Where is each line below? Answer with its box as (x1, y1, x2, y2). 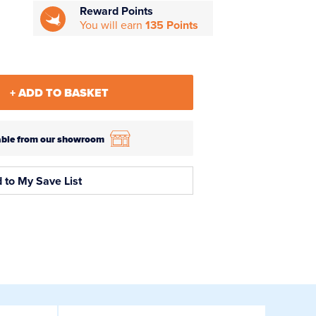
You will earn (80, 18, 146, 33)
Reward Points (80, 4, 154, 19)
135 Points (145, 18, 199, 33)
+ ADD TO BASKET (9, 86, 109, 101)
